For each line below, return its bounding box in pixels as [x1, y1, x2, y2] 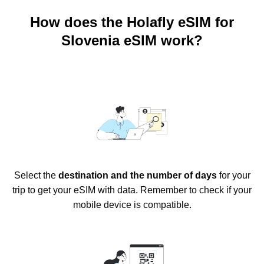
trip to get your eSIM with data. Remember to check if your [12, 184, 252, 195]
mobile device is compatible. [72, 199, 192, 210]
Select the [14, 170, 58, 180]
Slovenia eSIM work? [61, 32, 203, 48]
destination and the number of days [58, 170, 217, 180]
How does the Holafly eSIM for [30, 14, 234, 30]
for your [216, 170, 250, 180]
